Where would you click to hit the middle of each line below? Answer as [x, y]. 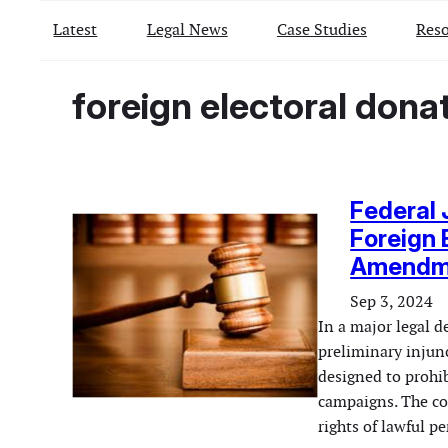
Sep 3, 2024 [392, 302]
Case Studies [321, 29]
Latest [75, 29]
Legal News [187, 29]
